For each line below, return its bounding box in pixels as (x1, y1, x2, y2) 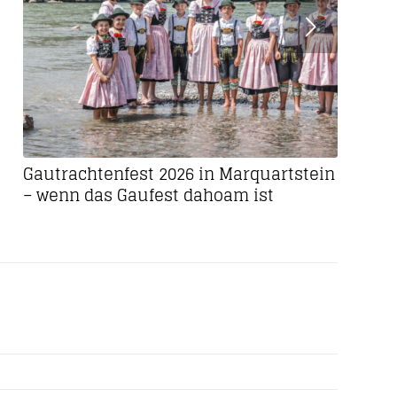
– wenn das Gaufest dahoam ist (23, 181, 275, 210)
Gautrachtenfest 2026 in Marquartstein (23, 160, 336, 189)
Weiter (116, 12, 187, 43)
